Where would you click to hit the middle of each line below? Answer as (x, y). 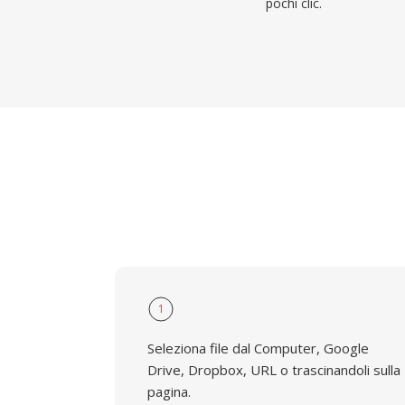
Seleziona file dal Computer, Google (258, 348)
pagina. (169, 391)
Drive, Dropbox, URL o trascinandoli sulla (274, 370)
